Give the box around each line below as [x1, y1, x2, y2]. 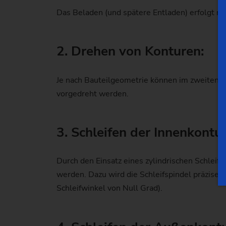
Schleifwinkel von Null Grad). [56, 183, 164, 194]
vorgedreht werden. [56, 88, 129, 99]
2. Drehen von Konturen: [56, 42, 204, 61]
